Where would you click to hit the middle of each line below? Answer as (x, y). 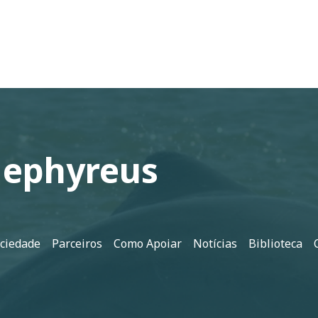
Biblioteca (275, 243)
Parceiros (77, 243)
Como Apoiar (148, 243)
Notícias (215, 243)
